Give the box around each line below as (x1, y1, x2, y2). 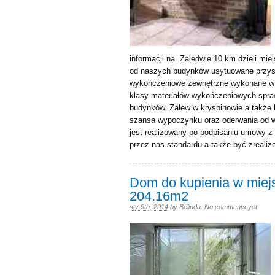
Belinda (179, 203, 201, 211)
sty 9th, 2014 (130, 203, 168, 211)
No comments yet (204, 203, 257, 211)
